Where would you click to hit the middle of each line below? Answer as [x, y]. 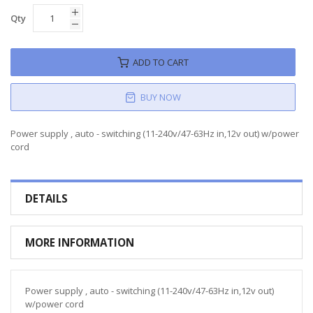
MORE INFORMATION [80, 242]
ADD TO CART [161, 62]
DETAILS [46, 198]
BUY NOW [161, 97]
